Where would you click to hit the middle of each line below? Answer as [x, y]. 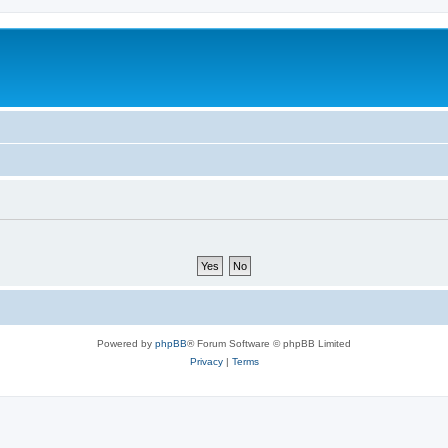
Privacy [206, 361]
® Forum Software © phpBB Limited [269, 343]
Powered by [126, 343]
